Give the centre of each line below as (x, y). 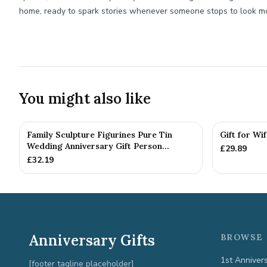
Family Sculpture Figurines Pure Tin (100, 135)
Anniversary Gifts (92, 240)
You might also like (85, 99)
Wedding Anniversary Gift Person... (98, 146)
